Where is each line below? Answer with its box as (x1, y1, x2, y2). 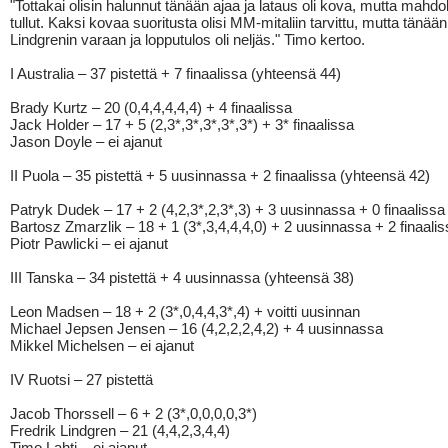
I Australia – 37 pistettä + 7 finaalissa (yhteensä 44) (10, 65, 341, 82)
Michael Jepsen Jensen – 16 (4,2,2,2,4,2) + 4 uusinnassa (10, 320, 383, 337)
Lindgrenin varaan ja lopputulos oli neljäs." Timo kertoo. (10, 31, 365, 48)
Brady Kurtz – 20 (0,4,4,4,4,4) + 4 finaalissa (10, 99, 292, 116)
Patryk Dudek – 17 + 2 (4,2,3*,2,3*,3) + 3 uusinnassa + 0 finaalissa (10, 201, 445, 218)
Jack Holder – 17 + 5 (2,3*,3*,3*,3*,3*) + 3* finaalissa (10, 116, 354, 133)
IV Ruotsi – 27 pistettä (10, 371, 153, 388)
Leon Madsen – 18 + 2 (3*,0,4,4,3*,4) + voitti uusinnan (10, 303, 360, 320)
